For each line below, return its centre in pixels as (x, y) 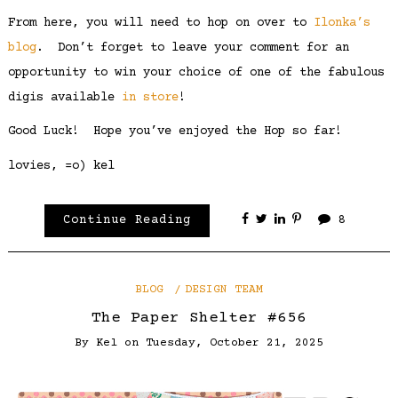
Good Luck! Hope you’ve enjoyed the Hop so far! (175, 132)
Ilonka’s (342, 23)
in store (150, 97)
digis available (64, 97)
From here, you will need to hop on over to (160, 23)
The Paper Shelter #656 (199, 318)
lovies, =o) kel (61, 166)
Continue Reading (127, 221)
